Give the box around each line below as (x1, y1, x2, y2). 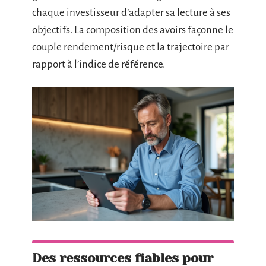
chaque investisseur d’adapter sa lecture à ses (32, 7, 230, 18)
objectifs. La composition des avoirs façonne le (32, 24, 233, 36)
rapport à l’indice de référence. (32, 59, 165, 70)
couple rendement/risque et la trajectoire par (32, 42, 229, 53)
